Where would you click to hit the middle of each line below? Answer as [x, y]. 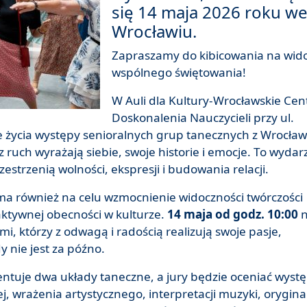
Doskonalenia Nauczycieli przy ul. [203, 118]
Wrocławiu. [157, 32]
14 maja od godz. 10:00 [234, 214]
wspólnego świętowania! [179, 73]
